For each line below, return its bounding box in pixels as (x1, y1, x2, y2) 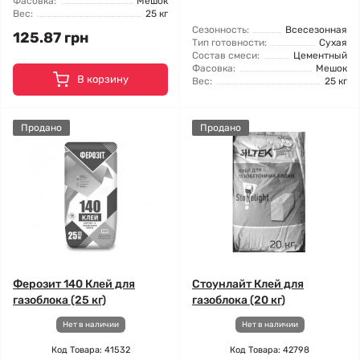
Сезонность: (192, 24, 249, 35)
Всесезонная (285, 24, 347, 35)
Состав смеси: (192, 50, 260, 61)
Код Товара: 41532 (51, 345, 130, 355)
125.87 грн (13, 29, 88, 47)
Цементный (293, 50, 347, 61)
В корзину (76, 73, 129, 85)
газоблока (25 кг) (13, 293, 106, 307)
